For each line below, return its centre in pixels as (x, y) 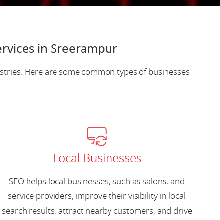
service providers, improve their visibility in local (97, 196)
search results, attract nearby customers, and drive (97, 211)
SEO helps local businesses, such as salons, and (97, 181)
